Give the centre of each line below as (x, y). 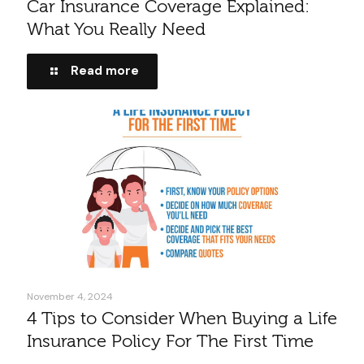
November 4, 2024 (70, 297)
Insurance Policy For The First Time (170, 342)
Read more (105, 70)
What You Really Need (116, 29)
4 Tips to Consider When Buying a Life (182, 319)
